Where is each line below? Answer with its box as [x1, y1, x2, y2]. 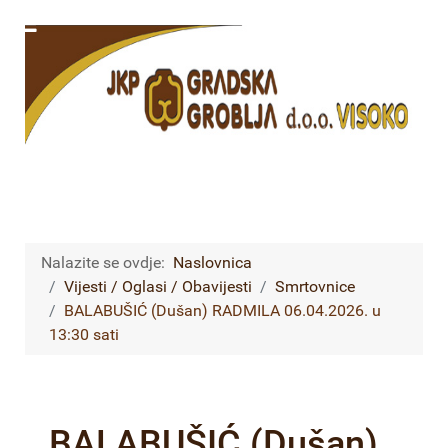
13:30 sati [49, 325, 119, 344]
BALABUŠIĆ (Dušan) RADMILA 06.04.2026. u [64, 301, 381, 320]
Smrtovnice [275, 277, 355, 296]
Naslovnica [173, 253, 252, 272]
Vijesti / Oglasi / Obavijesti [64, 277, 252, 296]
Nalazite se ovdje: [41, 253, 173, 272]
